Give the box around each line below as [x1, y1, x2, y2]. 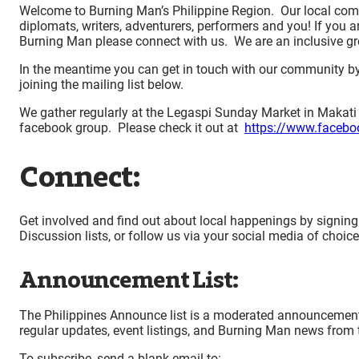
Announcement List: [19, 266, 238, 295]
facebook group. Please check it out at [19, 120, 244, 136]
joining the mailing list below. [19, 77, 184, 93]
